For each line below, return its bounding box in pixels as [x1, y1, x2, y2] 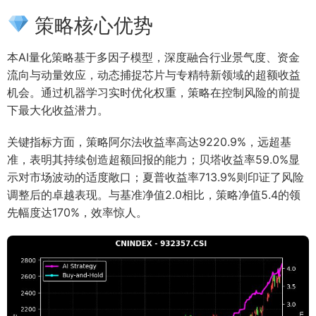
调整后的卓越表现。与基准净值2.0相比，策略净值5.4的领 [7, 187, 300, 202]
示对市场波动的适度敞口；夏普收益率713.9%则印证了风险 [7, 169, 304, 184]
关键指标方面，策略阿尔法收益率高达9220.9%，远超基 [7, 134, 291, 149]
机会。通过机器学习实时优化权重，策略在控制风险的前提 [7, 85, 300, 99]
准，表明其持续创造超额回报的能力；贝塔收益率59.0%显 [7, 152, 300, 166]
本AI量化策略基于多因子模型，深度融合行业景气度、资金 [7, 49, 300, 64]
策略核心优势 [29, 13, 153, 37]
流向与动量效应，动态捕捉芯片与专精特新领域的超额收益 [7, 67, 300, 82]
